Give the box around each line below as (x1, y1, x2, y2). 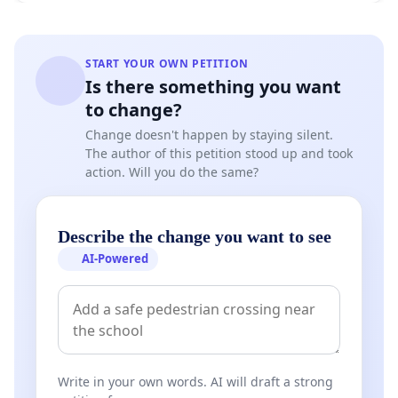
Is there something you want (85, 75, 341, 99)
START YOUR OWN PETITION (85, 56, 249, 72)
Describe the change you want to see (58, 227, 331, 247)
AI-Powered (82, 251, 149, 267)
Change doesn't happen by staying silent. (85, 126, 333, 144)
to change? (85, 98, 182, 123)
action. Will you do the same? (85, 163, 259, 181)
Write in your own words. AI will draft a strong (58, 373, 333, 391)
